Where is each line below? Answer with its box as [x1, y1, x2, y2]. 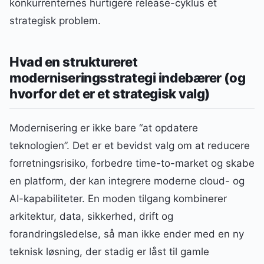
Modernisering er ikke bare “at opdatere [9, 122, 198, 134]
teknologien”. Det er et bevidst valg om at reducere [9, 140, 250, 152]
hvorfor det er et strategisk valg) [9, 86, 210, 102]
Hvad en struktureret [9, 54, 138, 70]
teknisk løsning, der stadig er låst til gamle [9, 246, 209, 258]
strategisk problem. [9, 14, 101, 27]
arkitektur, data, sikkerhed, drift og [9, 210, 173, 223]
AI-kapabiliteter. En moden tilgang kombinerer [9, 193, 227, 205]
